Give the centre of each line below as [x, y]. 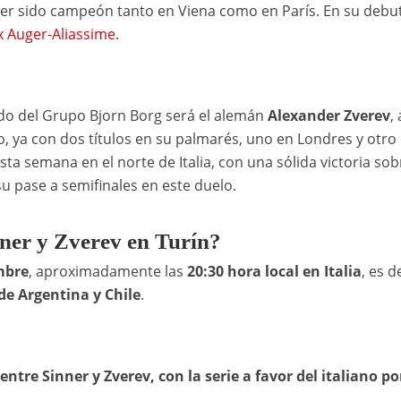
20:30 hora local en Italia [272, 272]
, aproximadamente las [106, 272]
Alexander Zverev [328, 116]
